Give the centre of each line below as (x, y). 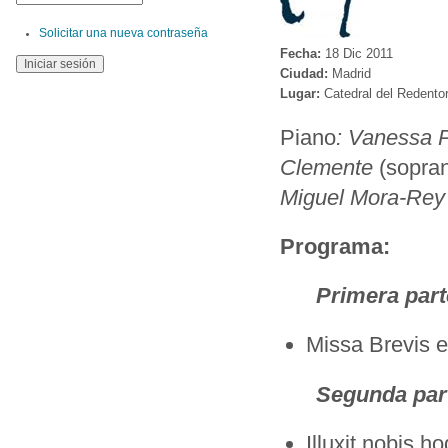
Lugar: (302, 93)
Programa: (338, 247)
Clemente (329, 167)
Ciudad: (306, 73)
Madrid (351, 73)
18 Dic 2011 (359, 53)
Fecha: (302, 53)
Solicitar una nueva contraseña (123, 32)
